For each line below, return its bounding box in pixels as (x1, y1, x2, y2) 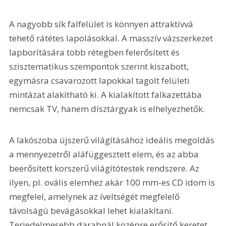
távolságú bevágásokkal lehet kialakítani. (9, 205, 176, 216)
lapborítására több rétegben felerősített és (9, 46, 182, 59)
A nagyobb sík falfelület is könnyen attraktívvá (9, 18, 196, 30)
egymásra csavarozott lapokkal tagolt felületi (9, 75, 192, 87)
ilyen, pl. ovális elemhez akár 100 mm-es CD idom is (9, 177, 217, 188)
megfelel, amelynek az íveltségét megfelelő (9, 191, 182, 202)
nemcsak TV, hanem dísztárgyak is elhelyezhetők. (9, 103, 205, 115)
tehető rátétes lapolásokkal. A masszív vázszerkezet (9, 32, 215, 44)
